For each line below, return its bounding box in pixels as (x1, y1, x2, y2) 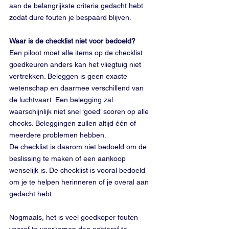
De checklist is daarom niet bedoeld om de (9, 143, 149, 151)
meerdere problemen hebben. (9, 131, 108, 139)
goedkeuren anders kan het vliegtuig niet (9, 60, 143, 68)
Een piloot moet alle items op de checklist (9, 49, 145, 57)
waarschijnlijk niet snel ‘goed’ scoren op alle (9, 107, 151, 116)
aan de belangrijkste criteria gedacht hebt (9, 2, 145, 10)
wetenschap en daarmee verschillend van (9, 84, 146, 92)
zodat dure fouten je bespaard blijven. (9, 13, 131, 21)
